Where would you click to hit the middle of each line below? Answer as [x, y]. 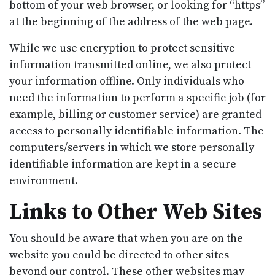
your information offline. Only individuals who [127, 81]
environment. [44, 180]
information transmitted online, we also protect [130, 64]
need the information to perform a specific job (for [137, 98]
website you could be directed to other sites [119, 255]
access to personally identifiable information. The [137, 131]
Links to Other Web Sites [136, 212]
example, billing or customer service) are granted [135, 114]
